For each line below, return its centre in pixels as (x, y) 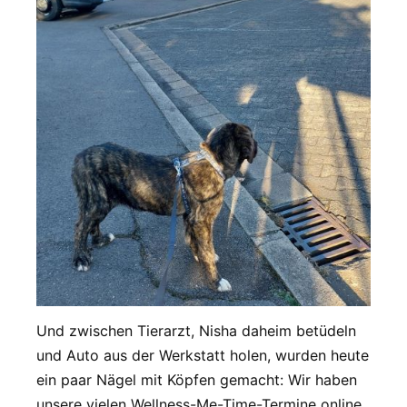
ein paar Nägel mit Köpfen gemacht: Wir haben (197, 379)
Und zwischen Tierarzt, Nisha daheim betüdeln (196, 330)
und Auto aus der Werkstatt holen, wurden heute (203, 355)
